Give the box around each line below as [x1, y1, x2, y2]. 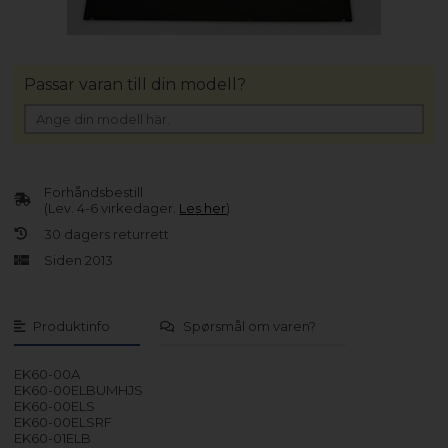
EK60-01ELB [14, 429, 92, 446]
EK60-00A [14, 365, 81, 382]
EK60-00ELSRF [14, 413, 113, 430]
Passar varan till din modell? [24, 74, 247, 94]
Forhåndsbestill [44, 183, 144, 200]
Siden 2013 [44, 251, 114, 268]
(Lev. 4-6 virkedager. [44, 199, 180, 216]
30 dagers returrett [44, 225, 170, 242]
